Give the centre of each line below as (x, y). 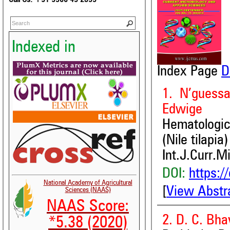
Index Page (189, 72)
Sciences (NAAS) (88, 190)
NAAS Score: (88, 207)
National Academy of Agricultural (88, 183)
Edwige (182, 110)
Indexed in (44, 48)
